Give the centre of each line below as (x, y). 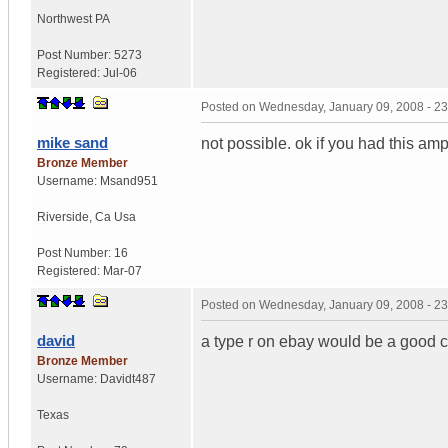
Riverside (63, 216)
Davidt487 (128, 378)
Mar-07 (122, 270)
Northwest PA (73, 18)
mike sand (72, 142)
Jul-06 (120, 72)
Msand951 (129, 180)
